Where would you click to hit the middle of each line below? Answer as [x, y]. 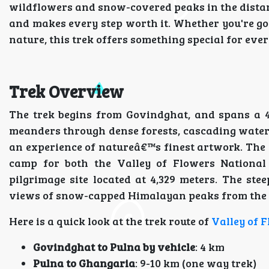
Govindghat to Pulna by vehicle [114, 247]
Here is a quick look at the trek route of [110, 221]
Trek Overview [66, 91]
